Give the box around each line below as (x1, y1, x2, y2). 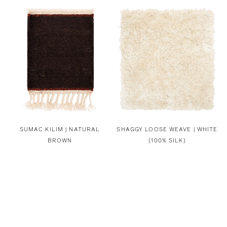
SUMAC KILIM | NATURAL (19, 125, 100, 134)
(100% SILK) (148, 136, 186, 145)
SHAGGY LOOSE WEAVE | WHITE (117, 125, 218, 134)
